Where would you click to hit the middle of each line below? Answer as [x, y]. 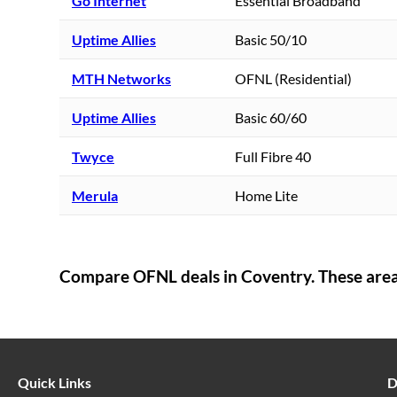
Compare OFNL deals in [150, 277]
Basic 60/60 [271, 117]
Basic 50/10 [271, 39]
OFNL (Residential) [293, 78]
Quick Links [54, 383]
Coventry [276, 277]
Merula [95, 195]
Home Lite [266, 195]
